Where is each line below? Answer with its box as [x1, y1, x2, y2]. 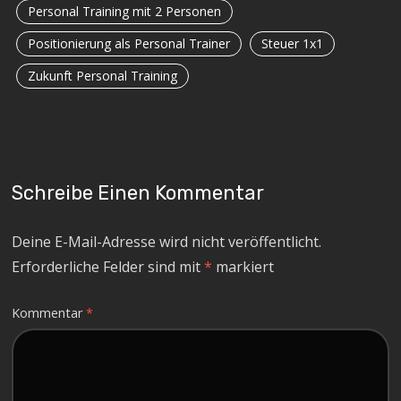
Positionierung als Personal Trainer [28, 34, 231, 52]
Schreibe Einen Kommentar [12, 180, 265, 205]
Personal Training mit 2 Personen [28, 2, 222, 20]
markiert [212, 256, 275, 277]
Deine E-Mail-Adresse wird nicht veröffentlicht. [12, 231, 322, 252]
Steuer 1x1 [261, 34, 324, 52]
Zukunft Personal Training [28, 66, 178, 84]
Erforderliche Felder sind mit [12, 256, 205, 277]
